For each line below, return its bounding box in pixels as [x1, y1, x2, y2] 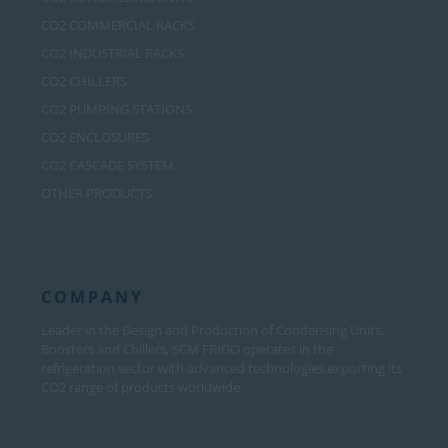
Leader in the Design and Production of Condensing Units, [41, 321, 384, 340]
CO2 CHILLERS [41, 72, 127, 91]
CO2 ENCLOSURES [41, 128, 149, 147]
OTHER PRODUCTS [41, 184, 152, 203]
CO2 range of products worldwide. [41, 378, 243, 397]
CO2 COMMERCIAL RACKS [41, 16, 195, 35]
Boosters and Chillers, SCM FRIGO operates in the [41, 340, 333, 359]
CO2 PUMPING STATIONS [41, 100, 192, 119]
